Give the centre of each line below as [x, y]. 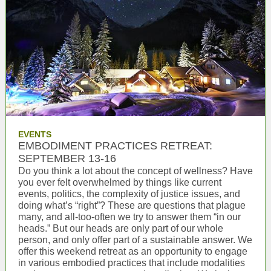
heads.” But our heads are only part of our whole [121, 228]
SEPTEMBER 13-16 [67, 158]
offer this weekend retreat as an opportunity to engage [133, 251]
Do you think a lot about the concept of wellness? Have [135, 171]
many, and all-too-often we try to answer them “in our [129, 217]
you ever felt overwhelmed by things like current [120, 182]
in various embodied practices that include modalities [132, 263]
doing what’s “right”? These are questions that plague [132, 205]
